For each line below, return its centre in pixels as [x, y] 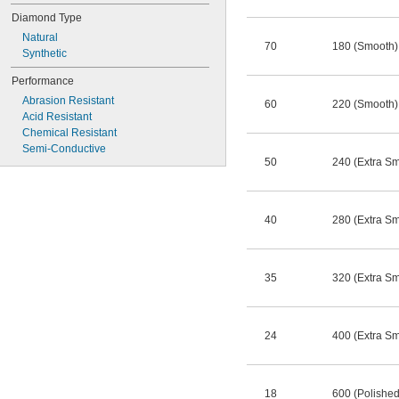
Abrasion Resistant [68, 101]
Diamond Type [47, 18]
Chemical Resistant [69, 133]
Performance [43, 81]
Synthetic [45, 53]
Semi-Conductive [64, 149]
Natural [40, 37]
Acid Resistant [57, 117]
